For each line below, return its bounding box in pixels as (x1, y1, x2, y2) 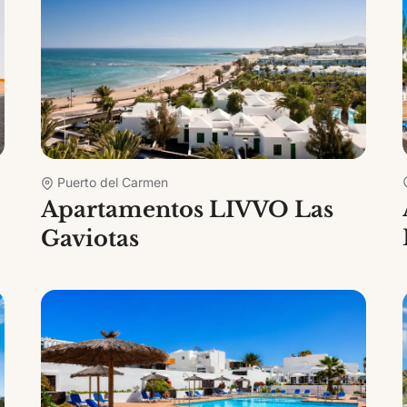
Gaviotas (41, 224, 140, 252)
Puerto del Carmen (57, 174, 169, 190)
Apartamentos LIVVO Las (41, 195, 334, 223)
